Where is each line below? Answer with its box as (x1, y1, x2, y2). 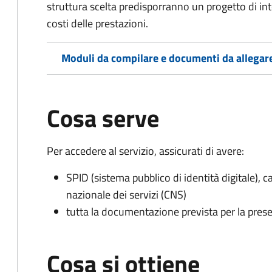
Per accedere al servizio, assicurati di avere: (47, 143, 244, 159)
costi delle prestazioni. (47, 15, 148, 32)
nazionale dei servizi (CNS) (66, 186, 186, 203)
